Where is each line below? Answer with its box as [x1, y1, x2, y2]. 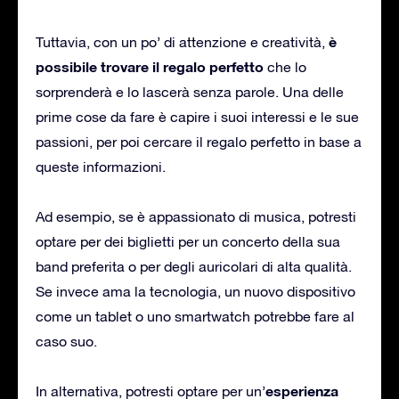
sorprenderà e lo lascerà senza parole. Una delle [36, 83, 344, 100]
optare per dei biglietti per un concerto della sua [36, 232, 340, 249]
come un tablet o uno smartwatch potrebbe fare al [36, 307, 354, 324]
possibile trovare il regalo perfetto [36, 57, 264, 75]
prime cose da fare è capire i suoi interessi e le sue [36, 108, 359, 125]
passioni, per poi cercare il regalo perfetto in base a [36, 133, 362, 150]
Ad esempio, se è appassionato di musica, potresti [36, 208, 356, 224]
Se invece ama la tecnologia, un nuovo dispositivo [36, 282, 355, 299]
